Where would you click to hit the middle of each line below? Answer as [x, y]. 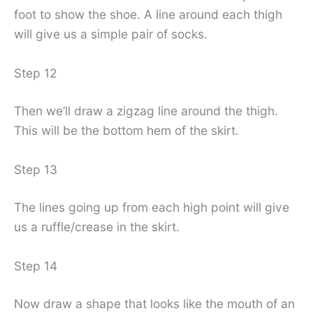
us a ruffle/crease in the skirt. [97, 226]
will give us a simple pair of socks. [111, 34]
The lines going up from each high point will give [152, 207]
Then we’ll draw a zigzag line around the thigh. [146, 111]
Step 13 [36, 169]
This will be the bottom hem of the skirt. [126, 131]
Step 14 [36, 265]
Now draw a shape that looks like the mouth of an [154, 303]
